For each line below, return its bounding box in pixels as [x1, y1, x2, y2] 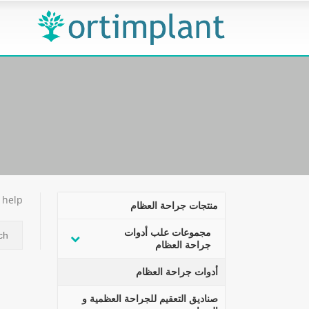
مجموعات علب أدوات [124, 226, 211, 239]
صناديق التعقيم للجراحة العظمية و [82, 292, 218, 305]
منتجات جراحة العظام [130, 199, 218, 212]
